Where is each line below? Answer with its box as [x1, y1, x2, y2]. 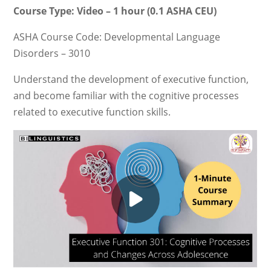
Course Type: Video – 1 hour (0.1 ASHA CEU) [13, 4, 217, 18]
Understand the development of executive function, [13, 73, 249, 86]
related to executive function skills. [13, 105, 171, 119]
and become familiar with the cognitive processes [13, 89, 240, 102]
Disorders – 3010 [13, 47, 91, 60]
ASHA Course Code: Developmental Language [13, 30, 221, 44]
